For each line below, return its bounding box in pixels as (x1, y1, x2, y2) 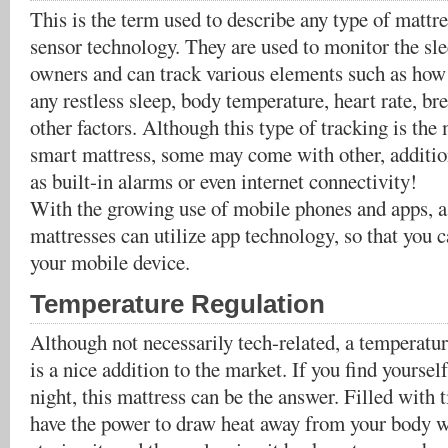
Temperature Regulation (30, 290, 325, 318)
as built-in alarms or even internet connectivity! (30, 167, 417, 195)
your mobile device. (30, 248, 190, 276)
